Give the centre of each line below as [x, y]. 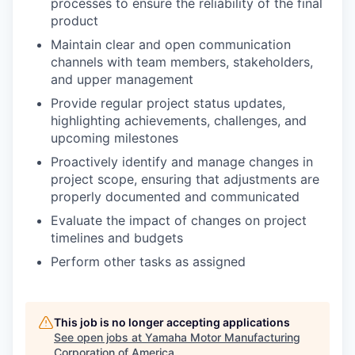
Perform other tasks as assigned [148, 261]
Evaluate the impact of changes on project [179, 220]
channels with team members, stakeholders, [182, 62]
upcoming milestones [115, 138]
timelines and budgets [117, 238]
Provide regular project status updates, [168, 103]
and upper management [122, 79]
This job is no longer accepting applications [172, 322]
